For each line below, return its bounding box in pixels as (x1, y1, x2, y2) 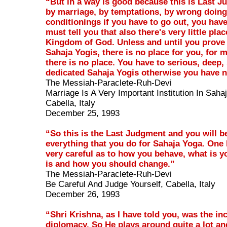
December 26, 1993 (46, 190, 120, 200)
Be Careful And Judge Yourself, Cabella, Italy (46, 179, 216, 190)
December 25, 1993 (46, 108, 120, 119)
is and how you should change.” (46, 159, 175, 169)
